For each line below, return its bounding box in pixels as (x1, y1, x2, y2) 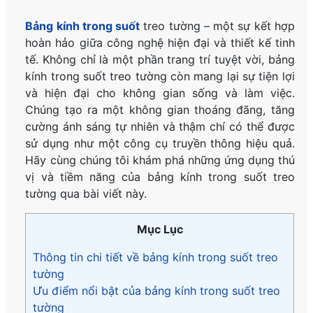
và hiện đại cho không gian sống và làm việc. (25, 85, 295, 100)
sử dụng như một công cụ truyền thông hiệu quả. (25, 136, 295, 150)
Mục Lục (136, 221, 183, 236)
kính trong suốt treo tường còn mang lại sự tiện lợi (25, 68, 295, 83)
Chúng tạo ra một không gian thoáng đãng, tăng (25, 102, 295, 117)
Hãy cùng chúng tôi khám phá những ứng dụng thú (25, 152, 295, 167)
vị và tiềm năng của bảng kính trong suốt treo (25, 169, 295, 184)
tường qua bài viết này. (25, 186, 147, 201)
